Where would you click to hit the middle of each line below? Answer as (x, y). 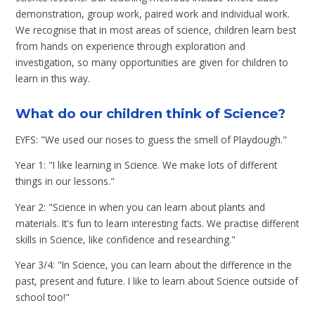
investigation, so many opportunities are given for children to (152, 63)
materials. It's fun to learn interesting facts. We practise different (157, 223)
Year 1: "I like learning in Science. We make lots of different (147, 165)
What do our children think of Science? (151, 114)
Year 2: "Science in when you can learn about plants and (141, 207)
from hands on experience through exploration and (131, 46)
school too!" (43, 297)
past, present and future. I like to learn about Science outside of (157, 281)
